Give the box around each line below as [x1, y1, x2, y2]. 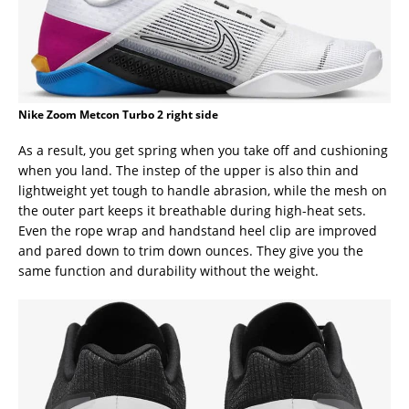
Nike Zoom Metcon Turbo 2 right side [18, 106, 218, 122]
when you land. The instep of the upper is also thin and [18, 161, 359, 179]
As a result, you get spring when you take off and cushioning [18, 141, 388, 159]
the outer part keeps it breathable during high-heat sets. [18, 201, 366, 219]
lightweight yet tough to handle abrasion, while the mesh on [18, 181, 387, 199]
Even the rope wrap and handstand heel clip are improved [18, 221, 377, 239]
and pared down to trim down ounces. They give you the [18, 241, 363, 259]
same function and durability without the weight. [18, 261, 319, 279]
